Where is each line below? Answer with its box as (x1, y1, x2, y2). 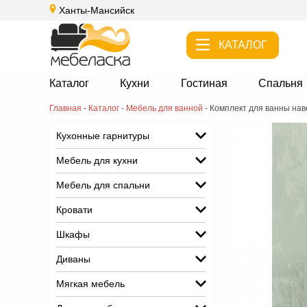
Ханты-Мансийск (59, 5, 134, 16)
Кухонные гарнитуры (56, 130, 149, 141)
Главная (49, 103, 82, 113)
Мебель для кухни (56, 155, 138, 166)
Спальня (258, 77, 304, 89)
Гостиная (180, 77, 228, 89)
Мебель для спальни (56, 180, 150, 191)
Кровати (56, 204, 93, 215)
